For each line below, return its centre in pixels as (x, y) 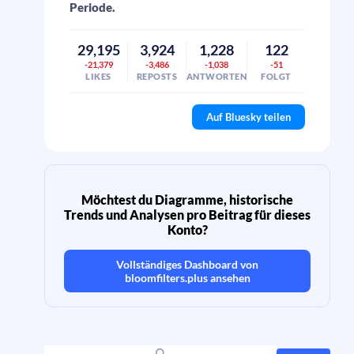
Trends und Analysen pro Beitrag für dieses (187, 215)
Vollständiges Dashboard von (187, 264)
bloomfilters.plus (166, 278)
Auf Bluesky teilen (249, 117)
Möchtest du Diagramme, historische (187, 200)
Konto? (187, 230)
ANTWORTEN (217, 76)
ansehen (229, 278)
